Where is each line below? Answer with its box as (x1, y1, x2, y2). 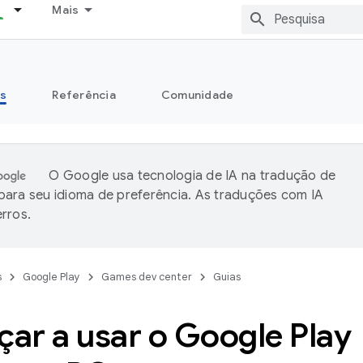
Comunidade (160, 88, 234, 102)
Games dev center (101, 270, 192, 284)
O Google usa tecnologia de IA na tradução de (49, 168, 336, 184)
